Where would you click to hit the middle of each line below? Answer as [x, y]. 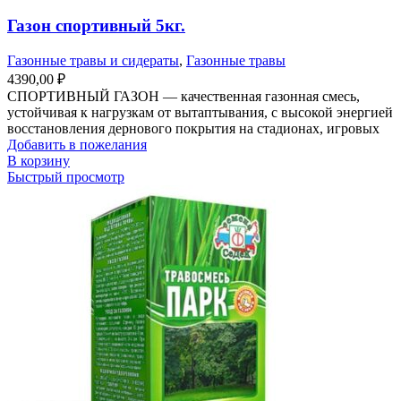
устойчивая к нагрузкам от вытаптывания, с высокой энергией [200, 112]
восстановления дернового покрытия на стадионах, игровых [193, 128]
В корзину [38, 160]
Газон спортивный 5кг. [96, 26]
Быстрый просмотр [66, 176]
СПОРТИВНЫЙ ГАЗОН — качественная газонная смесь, [183, 96]
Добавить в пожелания [77, 144]
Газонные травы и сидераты [93, 60]
